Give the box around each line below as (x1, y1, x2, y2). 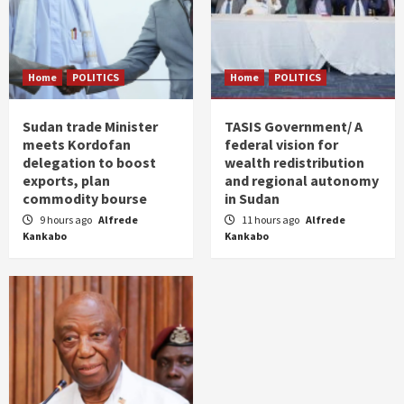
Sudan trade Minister (23, 116, 158, 135)
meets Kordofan (23, 134, 131, 153)
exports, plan (23, 170, 110, 189)
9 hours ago (40, 212, 94, 226)
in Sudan (225, 188, 280, 207)
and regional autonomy (225, 170, 379, 189)
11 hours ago (242, 212, 301, 226)
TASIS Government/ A (225, 116, 363, 135)
